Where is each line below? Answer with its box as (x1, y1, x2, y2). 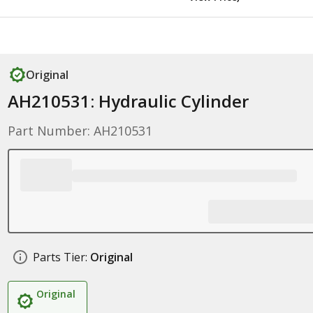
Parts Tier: (32, 249, 87, 265)
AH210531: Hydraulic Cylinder (7, 89, 249, 112)
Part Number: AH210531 (7, 122, 152, 139)
